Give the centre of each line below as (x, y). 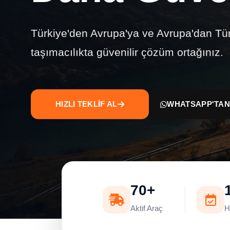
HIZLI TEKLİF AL (87, 104)
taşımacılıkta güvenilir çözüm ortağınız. (127, 52)
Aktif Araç (146, 208)
